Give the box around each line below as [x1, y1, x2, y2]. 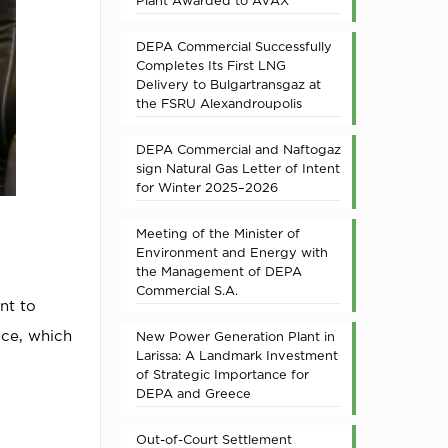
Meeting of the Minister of [136, 226, 300, 240]
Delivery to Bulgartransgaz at [136, 77, 321, 91]
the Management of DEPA [136, 264, 302, 278]
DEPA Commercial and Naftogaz [136, 142, 341, 156]
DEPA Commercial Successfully [136, 39, 332, 53]
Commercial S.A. [136, 283, 238, 297]
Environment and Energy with [136, 245, 328, 259]
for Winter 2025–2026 [136, 180, 278, 194]
